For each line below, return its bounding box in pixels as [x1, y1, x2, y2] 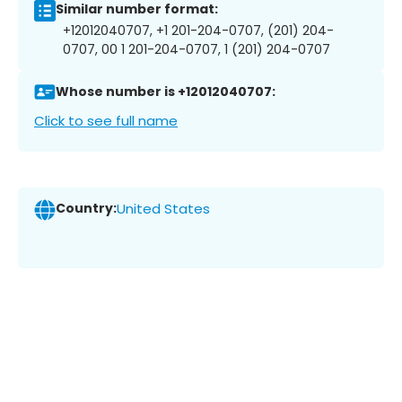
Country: [56, 199, 117, 218]
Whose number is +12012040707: [56, 83, 275, 101]
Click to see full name [34, 110, 178, 130]
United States [117, 199, 210, 219]
